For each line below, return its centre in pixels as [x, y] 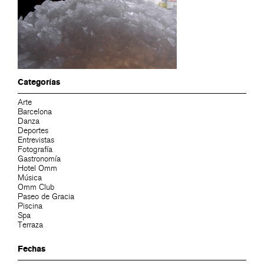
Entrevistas [36, 140]
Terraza [30, 225]
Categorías [39, 82]
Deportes [33, 131]
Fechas [32, 249]
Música [30, 178]
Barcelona [35, 112]
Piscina [30, 206]
